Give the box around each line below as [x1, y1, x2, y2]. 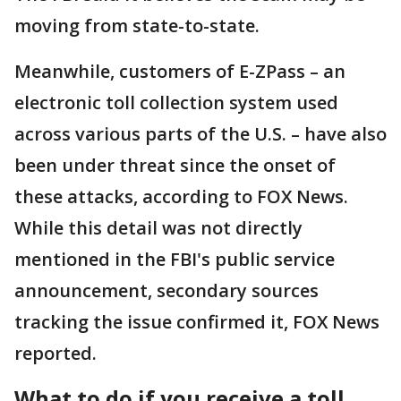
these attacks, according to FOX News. [14, 184, 348, 209]
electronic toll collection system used [14, 90, 338, 115]
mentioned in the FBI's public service [14, 247, 335, 272]
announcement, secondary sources [14, 278, 319, 303]
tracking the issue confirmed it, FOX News [14, 310, 380, 335]
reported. [14, 341, 101, 366]
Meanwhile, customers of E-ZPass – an [14, 59, 346, 84]
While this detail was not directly [14, 216, 303, 241]
